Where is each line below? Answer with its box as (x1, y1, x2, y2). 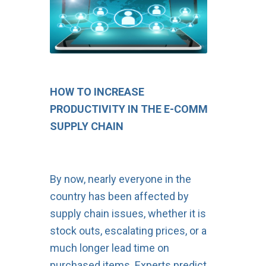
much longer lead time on (49, 242, 169, 254)
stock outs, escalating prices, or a (49, 224, 207, 237)
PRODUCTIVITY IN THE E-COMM (49, 103, 208, 116)
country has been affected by (49, 190, 189, 202)
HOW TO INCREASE (49, 85, 144, 99)
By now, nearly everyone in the (49, 173, 191, 185)
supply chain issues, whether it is (49, 207, 206, 220)
